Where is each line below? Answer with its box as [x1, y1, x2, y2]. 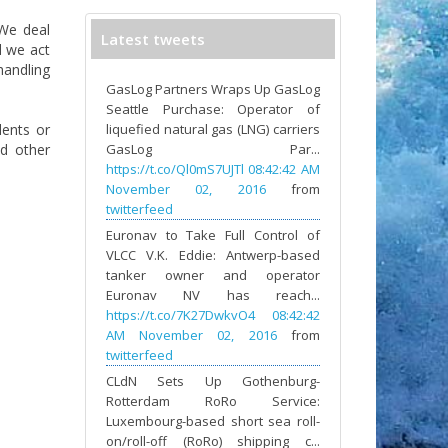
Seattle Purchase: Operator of [105, 100, 320, 119]
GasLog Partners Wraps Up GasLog [105, 80, 320, 99]
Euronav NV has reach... [105, 286, 320, 305]
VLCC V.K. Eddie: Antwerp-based [105, 246, 320, 265]
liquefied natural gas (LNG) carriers [105, 120, 320, 139]
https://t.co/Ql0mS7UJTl [105, 160, 244, 179]
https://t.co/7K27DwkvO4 [105, 306, 255, 325]
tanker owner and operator [105, 266, 320, 285]
